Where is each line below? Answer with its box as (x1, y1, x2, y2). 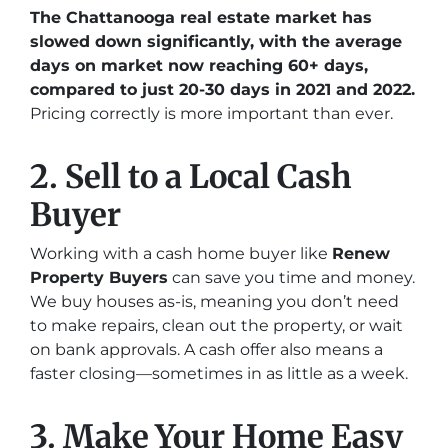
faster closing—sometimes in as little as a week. (30, 364, 408, 383)
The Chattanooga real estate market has (30, 8, 372, 27)
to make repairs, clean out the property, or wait (30, 316, 403, 335)
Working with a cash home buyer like (30, 244, 332, 263)
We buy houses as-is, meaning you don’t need (30, 292, 399, 311)
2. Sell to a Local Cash (30, 157, 351, 197)
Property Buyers (30, 268, 168, 287)
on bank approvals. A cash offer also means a (30, 340, 383, 359)
